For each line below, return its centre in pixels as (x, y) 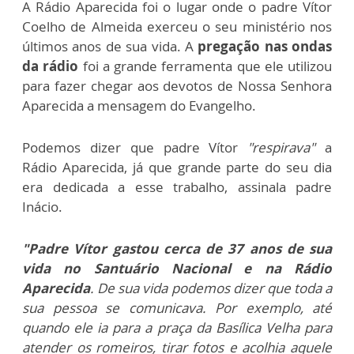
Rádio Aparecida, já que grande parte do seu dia (177, 167)
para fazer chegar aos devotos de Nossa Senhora (177, 85)
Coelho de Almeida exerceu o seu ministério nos (177, 26)
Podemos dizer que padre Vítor (135, 147)
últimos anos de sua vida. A (110, 46)
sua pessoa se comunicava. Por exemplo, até (177, 307)
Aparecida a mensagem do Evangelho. (139, 105)
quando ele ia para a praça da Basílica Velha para (177, 327)
